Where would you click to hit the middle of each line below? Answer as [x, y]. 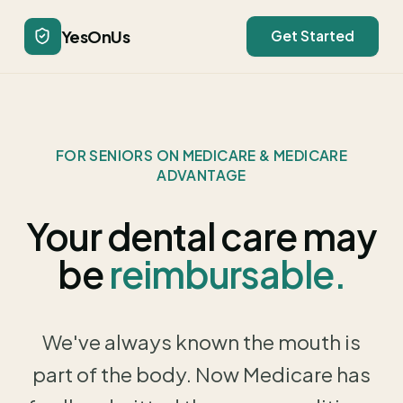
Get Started [313, 36]
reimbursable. [224, 274]
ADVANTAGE [201, 175]
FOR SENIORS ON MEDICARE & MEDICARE [201, 155]
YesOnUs [95, 36]
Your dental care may [201, 236]
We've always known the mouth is [201, 342]
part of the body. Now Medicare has [201, 374]
